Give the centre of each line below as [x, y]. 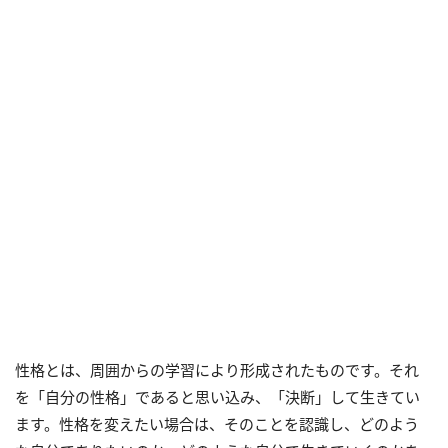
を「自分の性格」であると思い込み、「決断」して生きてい [217, 396]
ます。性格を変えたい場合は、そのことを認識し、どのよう [217, 423]
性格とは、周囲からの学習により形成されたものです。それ [217, 369]
